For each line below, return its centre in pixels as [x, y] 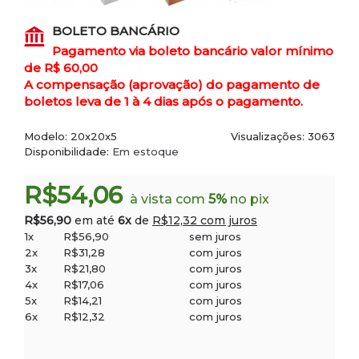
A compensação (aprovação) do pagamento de [172, 84]
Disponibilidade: [68, 151]
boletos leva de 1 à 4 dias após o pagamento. [163, 101]
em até [96, 220]
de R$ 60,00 [61, 67]
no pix [248, 199]
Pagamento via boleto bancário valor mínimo [193, 50]
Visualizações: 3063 [283, 136]
